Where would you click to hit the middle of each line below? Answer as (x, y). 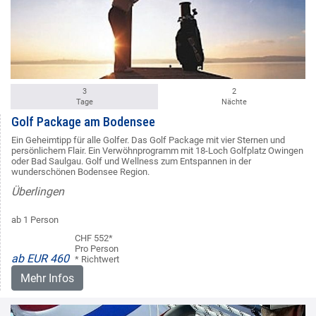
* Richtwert (97, 260)
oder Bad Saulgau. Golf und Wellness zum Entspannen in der (131, 162)
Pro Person (97, 249)
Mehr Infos (47, 279)
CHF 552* (94, 238)
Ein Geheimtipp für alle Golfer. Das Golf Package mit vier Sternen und (148, 140)
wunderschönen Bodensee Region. (80, 172)
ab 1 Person (35, 220)
